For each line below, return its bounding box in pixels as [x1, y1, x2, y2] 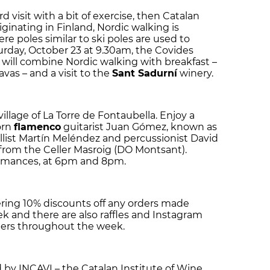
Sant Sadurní [112, 67, 177, 80]
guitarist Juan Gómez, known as [61, 121, 217, 133]
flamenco [14, 121, 61, 133]
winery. [177, 67, 213, 80]
